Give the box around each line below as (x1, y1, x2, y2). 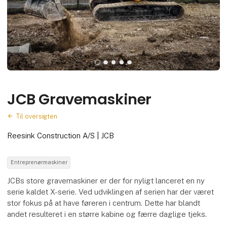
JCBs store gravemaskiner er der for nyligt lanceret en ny (7, 176, 205, 185)
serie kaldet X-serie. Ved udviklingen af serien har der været (7, 187, 214, 197)
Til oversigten (16, 112, 58, 120)
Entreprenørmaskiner (10, 159, 67, 166)
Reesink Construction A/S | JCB (7, 131, 115, 140)
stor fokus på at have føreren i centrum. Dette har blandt (7, 199, 201, 208)
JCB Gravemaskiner (7, 89, 152, 109)
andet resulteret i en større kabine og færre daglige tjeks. (7, 210, 207, 219)
